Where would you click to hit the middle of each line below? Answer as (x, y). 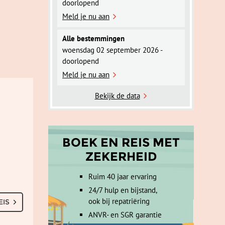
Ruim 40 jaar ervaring (123, 177)
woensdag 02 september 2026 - (112, 50)
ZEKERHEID (121, 156)
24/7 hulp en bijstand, (123, 190)
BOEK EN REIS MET (121, 142)
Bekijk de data (117, 96)
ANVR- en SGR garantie (125, 215)
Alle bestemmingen (93, 38)
